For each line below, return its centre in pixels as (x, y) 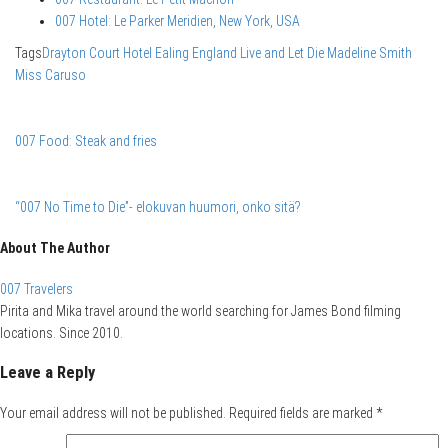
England (214, 53)
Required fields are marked (302, 413)
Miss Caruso (50, 75)
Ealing (172, 53)
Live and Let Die (282, 53)
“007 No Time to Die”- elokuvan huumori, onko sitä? (158, 207)
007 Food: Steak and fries (86, 141)
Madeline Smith (369, 53)
